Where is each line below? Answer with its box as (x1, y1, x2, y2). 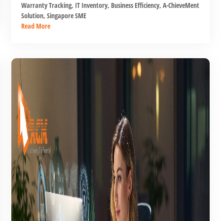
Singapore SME (45, 10, 86, 20)
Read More (21, 21, 50, 31)
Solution (21, 10, 43, 20)
